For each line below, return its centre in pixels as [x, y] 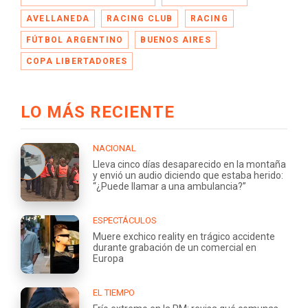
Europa [108, 258]
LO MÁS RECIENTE [98, 112]
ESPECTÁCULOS [125, 220]
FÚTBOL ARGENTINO [75, 40]
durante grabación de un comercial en [175, 247]
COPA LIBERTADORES [77, 61]
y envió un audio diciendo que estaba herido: [188, 175]
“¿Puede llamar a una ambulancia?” [169, 186]
